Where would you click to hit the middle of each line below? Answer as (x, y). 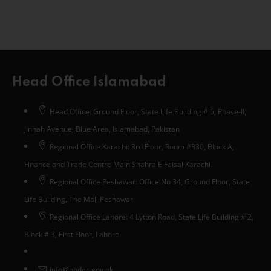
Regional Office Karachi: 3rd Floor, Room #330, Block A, (142, 146)
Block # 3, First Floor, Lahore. (73, 234)
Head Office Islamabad (89, 82)
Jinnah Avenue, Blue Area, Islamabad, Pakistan (102, 129)
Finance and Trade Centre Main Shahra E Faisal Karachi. (118, 164)
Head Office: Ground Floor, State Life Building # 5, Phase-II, (148, 111)
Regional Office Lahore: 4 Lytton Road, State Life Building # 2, (152, 217)
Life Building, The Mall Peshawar (79, 199)
